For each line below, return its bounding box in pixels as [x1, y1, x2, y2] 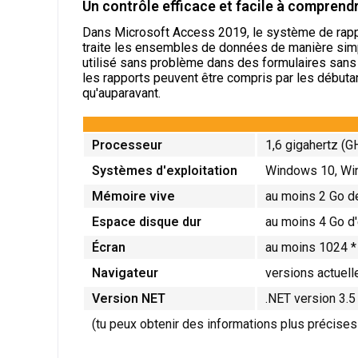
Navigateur [92, 265, 158, 280]
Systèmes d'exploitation [92, 162, 241, 178]
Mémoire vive [92, 188, 175, 204]
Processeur [92, 137, 162, 153]
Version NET [92, 290, 165, 306]
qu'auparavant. [82, 85, 161, 101]
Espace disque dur [92, 213, 201, 229]
